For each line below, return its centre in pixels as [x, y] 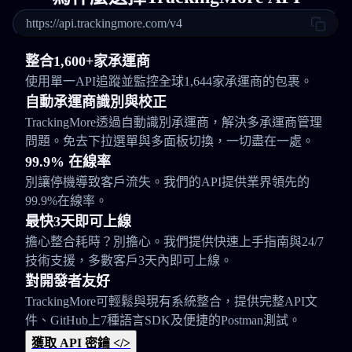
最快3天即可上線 [78, 222]
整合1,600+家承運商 [88, 61]
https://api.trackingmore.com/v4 [104, 23]
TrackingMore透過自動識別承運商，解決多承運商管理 [174, 122]
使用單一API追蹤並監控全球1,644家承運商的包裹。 [169, 81]
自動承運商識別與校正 [96, 102]
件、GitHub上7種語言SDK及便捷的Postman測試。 [163, 320]
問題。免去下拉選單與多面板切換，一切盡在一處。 [170, 141]
